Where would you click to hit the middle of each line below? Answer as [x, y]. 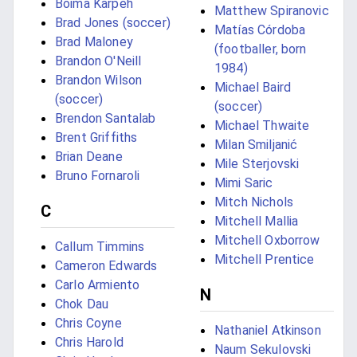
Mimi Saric [244, 183]
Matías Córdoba [260, 30]
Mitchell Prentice [265, 260]
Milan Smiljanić [256, 145]
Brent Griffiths [96, 138]
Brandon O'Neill [98, 61]
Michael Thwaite [262, 126]
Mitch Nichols [254, 202]
